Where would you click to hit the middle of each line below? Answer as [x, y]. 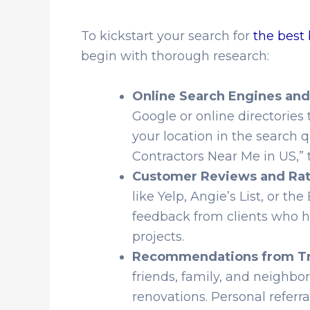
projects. [158, 236]
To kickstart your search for [167, 36]
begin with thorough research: [175, 56]
